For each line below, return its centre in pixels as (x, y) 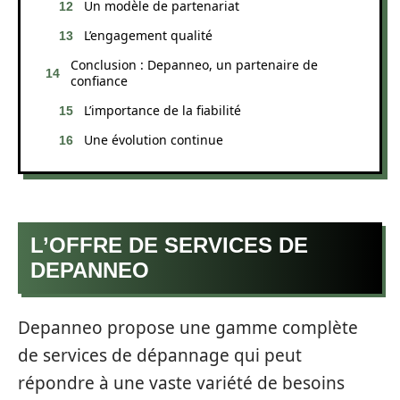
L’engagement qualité (148, 35)
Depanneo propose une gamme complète (188, 327)
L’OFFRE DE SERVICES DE (169, 245)
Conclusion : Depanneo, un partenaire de (194, 64)
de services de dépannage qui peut (160, 355)
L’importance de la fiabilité (162, 110)
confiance (99, 80)
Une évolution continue (154, 139)
